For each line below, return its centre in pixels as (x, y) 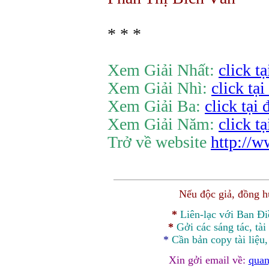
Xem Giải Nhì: (159, 88)
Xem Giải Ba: (156, 106)
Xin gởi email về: (208, 260)
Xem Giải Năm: (163, 124)
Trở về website (159, 142)
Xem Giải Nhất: (163, 70)
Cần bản (191, 240)
